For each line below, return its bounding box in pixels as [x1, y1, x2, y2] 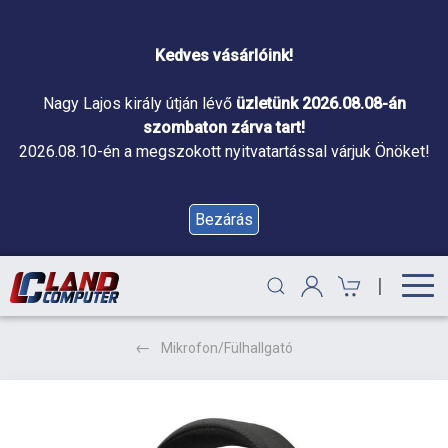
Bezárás [195, 210, 253, 229]
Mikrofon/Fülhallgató [161, 340, 293, 356]
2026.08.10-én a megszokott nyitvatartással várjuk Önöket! [18, 142, 430, 161]
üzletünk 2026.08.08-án [235, 94, 406, 113]
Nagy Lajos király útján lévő [42, 94, 236, 113]
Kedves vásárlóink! [155, 46, 293, 65]
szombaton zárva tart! [143, 118, 305, 137]
